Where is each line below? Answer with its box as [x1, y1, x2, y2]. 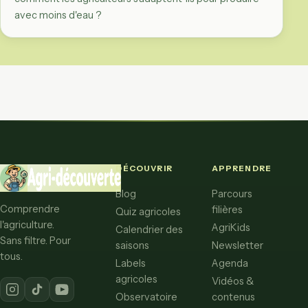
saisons [115, 239, 150, 252]
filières [211, 203, 243, 216]
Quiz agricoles [115, 205, 181, 218]
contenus [211, 290, 255, 303]
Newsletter [211, 239, 263, 252]
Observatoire [115, 290, 178, 303]
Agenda [211, 256, 248, 269]
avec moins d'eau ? [14, 8, 102, 21]
